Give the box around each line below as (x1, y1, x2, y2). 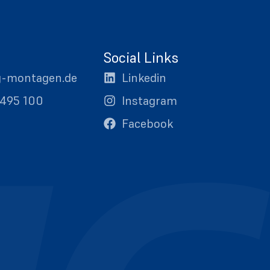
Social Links (103, 48, 178, 67)
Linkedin (121, 70, 166, 86)
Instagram (121, 93, 177, 108)
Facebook (121, 116, 174, 131)
